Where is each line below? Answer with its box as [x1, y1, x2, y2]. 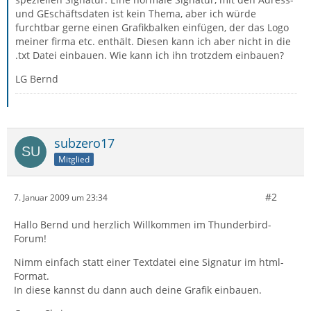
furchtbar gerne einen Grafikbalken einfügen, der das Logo [15, 21, 289, 34]
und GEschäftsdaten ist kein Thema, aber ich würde [15, 7, 256, 20]
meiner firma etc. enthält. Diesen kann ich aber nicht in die [15, 35, 291, 48]
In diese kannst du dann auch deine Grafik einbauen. [14, 283, 262, 296]
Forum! [14, 232, 47, 245]
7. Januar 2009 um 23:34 [14, 191, 108, 203]
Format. [14, 269, 49, 283]
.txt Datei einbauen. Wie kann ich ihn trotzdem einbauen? [15, 49, 284, 62]
